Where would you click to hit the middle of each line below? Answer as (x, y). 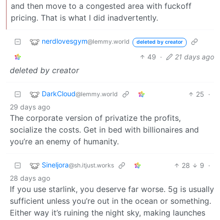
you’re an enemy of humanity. (64, 142)
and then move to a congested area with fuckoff (101, 6)
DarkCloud (59, 94)
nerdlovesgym (65, 41)
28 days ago (30, 178)
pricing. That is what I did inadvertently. (84, 18)
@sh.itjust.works (91, 165)
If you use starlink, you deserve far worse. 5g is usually (112, 189)
